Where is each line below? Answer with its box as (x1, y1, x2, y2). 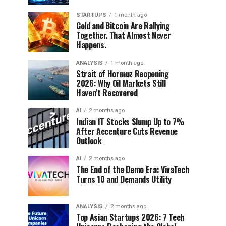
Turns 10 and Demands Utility (76, 173, 172, 185)
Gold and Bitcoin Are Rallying (76, 20, 170, 32)
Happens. (76, 39, 106, 51)
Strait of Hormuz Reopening (76, 68, 169, 80)
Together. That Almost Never (76, 29, 171, 41)
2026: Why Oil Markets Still (76, 77, 166, 89)
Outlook (76, 135, 101, 147)
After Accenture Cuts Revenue (76, 125, 178, 137)
